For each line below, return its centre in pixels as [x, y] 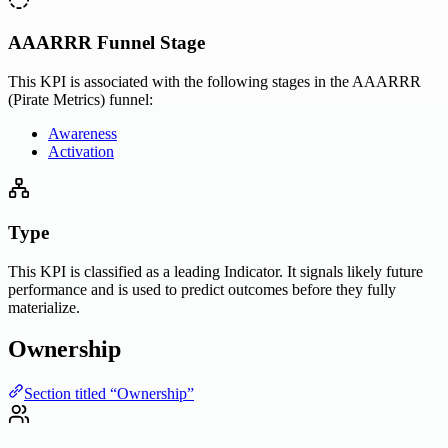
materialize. [44, 307]
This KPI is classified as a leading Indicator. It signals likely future [215, 271]
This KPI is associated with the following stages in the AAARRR [214, 82]
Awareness [82, 134]
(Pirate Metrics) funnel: [80, 100]
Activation [81, 152]
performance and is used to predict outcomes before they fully [202, 289]
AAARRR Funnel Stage [106, 43]
